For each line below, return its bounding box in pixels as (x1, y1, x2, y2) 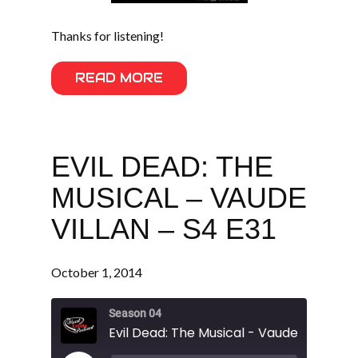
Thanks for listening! (51, 28, 164, 43)
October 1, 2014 (51, 265, 142, 280)
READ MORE (75, 70, 163, 86)
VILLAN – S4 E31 (51, 213, 276, 245)
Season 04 (109, 307, 161, 320)
